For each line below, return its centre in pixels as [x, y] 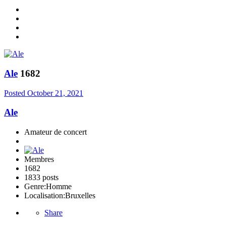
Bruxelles [80, 196]
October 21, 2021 [55, 93]
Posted [16, 93]
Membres [39, 159]
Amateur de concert [55, 132]
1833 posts [41, 178]
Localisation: [45, 196]
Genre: [35, 187]
